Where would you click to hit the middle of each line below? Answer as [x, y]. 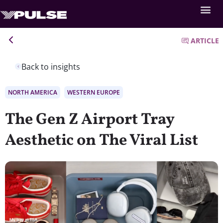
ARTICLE [205, 41]
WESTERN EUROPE [94, 92]
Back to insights [51, 66]
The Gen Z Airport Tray [90, 120]
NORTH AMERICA [33, 92]
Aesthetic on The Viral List [102, 141]
